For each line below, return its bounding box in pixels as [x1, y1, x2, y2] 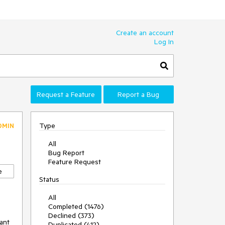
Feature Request [48, 157, 101, 166]
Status [39, 175, 59, 184]
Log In [154, 37, 174, 46]
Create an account [116, 28, 174, 37]
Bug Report [48, 148, 84, 157]
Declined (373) [48, 211, 94, 220]
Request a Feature [37, 90, 95, 99]
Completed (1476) [48, 202, 104, 211]
